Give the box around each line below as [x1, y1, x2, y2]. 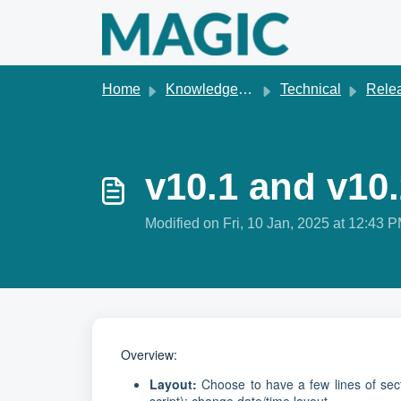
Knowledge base [166, 81, 238, 97]
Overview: [121, 346, 177, 363]
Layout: [149, 375, 197, 393]
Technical [280, 81, 341, 97]
